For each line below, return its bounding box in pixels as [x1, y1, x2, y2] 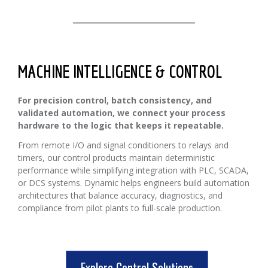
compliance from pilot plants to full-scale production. [18, 202, 222, 214]
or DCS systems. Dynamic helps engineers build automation [18, 177, 249, 189]
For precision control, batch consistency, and [18, 94, 212, 106]
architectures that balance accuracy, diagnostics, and [18, 190, 223, 202]
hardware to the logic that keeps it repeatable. [18, 119, 224, 131]
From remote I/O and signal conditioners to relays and [18, 139, 229, 151]
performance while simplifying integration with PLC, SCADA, [18, 165, 249, 176]
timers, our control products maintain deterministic [18, 152, 215, 164]
